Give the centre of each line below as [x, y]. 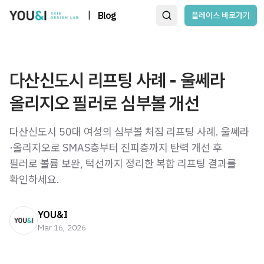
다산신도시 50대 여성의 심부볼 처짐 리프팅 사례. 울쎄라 [129, 132]
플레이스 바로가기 [221, 15]
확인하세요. [34, 179]
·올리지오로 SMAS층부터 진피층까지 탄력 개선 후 [116, 148]
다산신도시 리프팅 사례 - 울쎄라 [117, 80]
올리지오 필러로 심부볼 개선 [104, 103]
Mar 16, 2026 [62, 227]
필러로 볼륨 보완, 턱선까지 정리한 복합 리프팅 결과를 [123, 164]
